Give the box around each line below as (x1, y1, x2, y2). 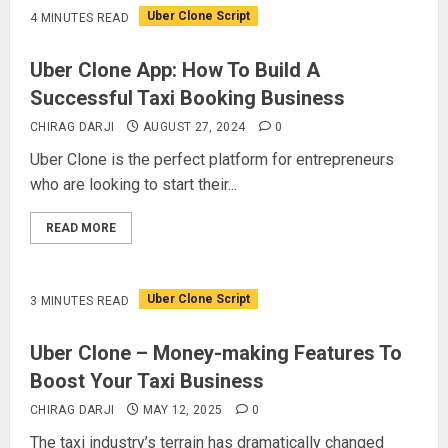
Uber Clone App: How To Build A (30, 58, 320, 82)
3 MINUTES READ (30, 293, 130, 308)
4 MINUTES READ (30, 10, 130, 25)
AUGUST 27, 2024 (143, 120, 246, 134)
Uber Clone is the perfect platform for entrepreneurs (30, 150, 394, 169)
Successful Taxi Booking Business (30, 86, 345, 110)
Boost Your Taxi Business (30, 369, 264, 393)
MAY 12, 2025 (143, 403, 223, 417)
